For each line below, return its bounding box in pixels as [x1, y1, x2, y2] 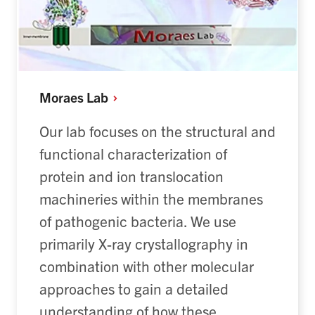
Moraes [39, 88, 86, 106]
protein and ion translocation [39, 166, 224, 185]
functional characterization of [39, 143, 227, 162]
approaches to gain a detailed [39, 278, 229, 297]
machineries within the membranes [39, 188, 263, 207]
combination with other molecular [39, 256, 254, 275]
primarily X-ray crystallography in [39, 233, 248, 252]
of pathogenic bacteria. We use [39, 211, 236, 230]
